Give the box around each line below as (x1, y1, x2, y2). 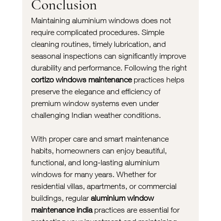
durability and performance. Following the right (31, 63, 189, 72)
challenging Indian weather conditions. (31, 110, 161, 119)
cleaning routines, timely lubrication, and (31, 39, 168, 48)
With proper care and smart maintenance (31, 134, 171, 143)
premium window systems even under (31, 98, 161, 108)
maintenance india (31, 205, 92, 214)
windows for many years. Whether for (31, 169, 158, 179)
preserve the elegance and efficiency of (31, 86, 162, 96)
